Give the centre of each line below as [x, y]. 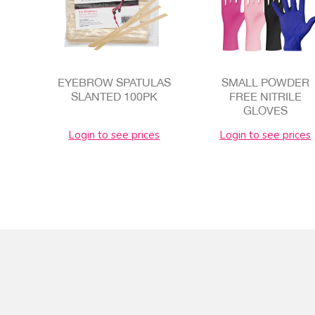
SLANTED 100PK [114, 96]
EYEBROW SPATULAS [114, 82]
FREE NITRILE [265, 96]
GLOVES [265, 110]
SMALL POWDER [265, 82]
